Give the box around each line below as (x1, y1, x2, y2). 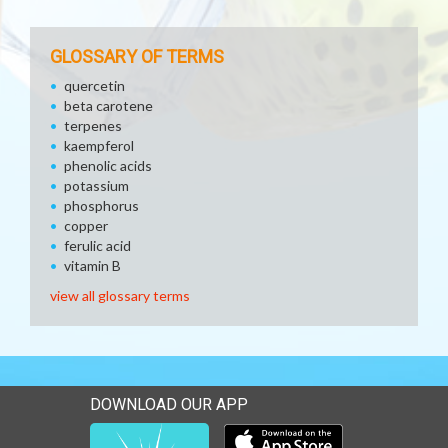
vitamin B (64, 257, 121, 274)
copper (64, 217, 108, 234)
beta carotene (64, 97, 153, 114)
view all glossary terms (50, 287, 190, 304)
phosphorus (64, 197, 139, 214)
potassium (64, 177, 129, 194)
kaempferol (64, 137, 134, 154)
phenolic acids (64, 157, 152, 174)
